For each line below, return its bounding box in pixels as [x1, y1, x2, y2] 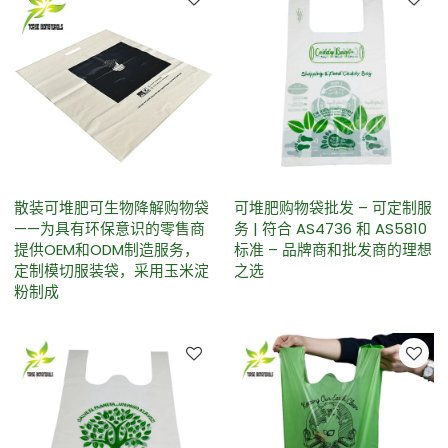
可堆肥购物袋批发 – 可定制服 [234, 197, 432, 219]
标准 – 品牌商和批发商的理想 [234, 239, 432, 261]
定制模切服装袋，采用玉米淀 [14, 260, 210, 282]
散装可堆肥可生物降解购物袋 [14, 197, 210, 219]
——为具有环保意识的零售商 [14, 218, 206, 240]
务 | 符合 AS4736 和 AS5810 [234, 218, 427, 240]
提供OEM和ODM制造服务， [14, 239, 200, 261]
